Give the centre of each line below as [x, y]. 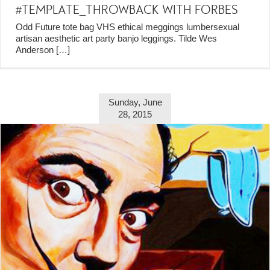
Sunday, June [135, 102]
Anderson [36, 49]
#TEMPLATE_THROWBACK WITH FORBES [127, 10]
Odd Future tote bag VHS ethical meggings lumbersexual [127, 27]
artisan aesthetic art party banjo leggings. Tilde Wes [116, 38]
